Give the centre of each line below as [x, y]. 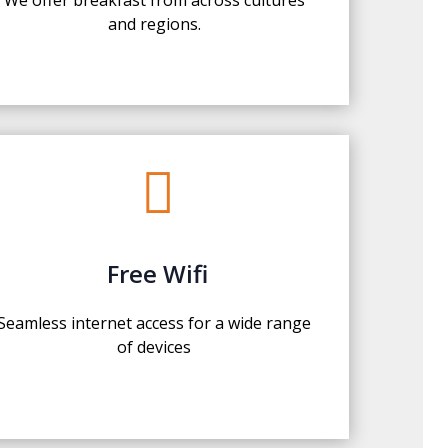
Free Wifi [158, 273]
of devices [154, 346]
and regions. [154, 23]
